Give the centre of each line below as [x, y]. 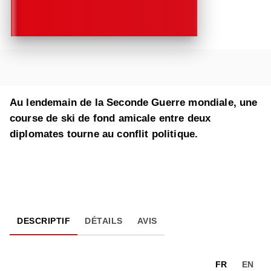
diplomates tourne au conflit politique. [106, 134]
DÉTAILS [104, 221]
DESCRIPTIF [44, 221]
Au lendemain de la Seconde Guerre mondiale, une [134, 103]
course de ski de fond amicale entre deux [110, 119]
